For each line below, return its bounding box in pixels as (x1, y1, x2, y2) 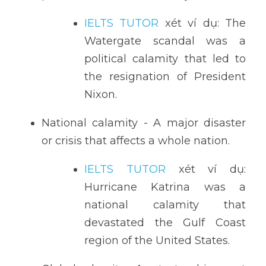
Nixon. (84, 88, 117, 101)
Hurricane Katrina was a (84, 180, 246, 194)
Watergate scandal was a (84, 34, 246, 47)
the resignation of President (84, 70, 246, 83)
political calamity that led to (84, 52, 246, 65)
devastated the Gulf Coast (84, 216, 246, 229)
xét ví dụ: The (159, 17, 246, 30)
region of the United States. (84, 234, 230, 247)
